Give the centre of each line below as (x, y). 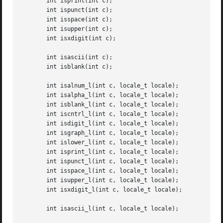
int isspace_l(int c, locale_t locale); (101, 171)
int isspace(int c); (67, 20)
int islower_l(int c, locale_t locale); (101, 143)
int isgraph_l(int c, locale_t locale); (101, 133)
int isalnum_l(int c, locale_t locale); (101, 86)
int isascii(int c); (67, 57)
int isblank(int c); (67, 67)
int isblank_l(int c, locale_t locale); (101, 105)
